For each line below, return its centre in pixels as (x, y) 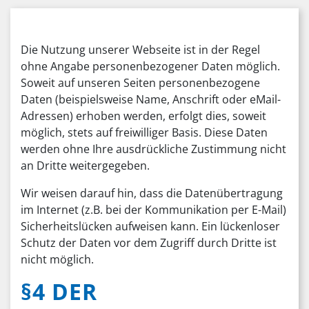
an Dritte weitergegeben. (85, 166)
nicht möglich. (57, 259)
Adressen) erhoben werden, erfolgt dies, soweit (143, 116)
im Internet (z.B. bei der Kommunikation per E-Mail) (153, 210)
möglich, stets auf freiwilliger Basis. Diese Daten (144, 132)
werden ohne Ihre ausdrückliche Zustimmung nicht (153, 149)
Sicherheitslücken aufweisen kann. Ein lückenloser (150, 226)
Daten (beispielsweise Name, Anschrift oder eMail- (151, 99)
